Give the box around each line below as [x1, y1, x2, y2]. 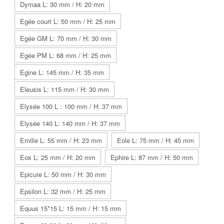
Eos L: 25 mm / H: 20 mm [20, 152, 95, 162]
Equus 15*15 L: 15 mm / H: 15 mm [20, 203, 121, 213]
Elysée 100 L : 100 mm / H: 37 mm [20, 101, 122, 111]
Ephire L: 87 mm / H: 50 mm [110, 152, 193, 162]
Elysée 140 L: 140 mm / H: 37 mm [20, 118, 120, 128]
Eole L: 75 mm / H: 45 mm [117, 135, 194, 145]
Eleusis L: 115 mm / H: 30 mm [20, 84, 109, 94]
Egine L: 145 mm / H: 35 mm [20, 67, 104, 77]
